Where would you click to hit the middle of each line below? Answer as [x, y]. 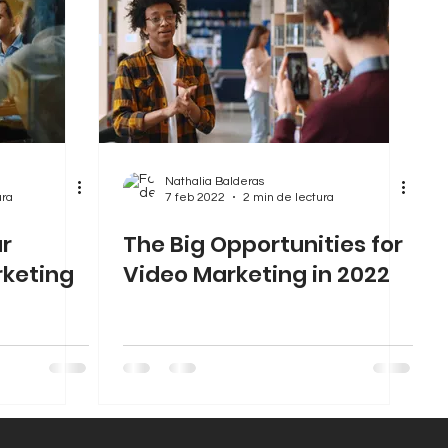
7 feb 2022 [195, 197]
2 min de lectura [288, 197]
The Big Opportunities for [263, 244]
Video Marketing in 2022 [256, 274]
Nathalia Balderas [214, 181]
